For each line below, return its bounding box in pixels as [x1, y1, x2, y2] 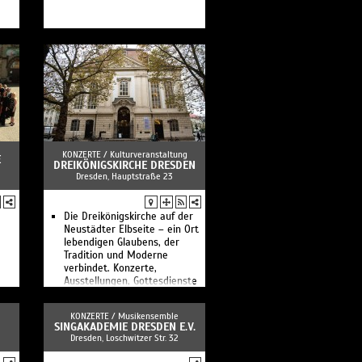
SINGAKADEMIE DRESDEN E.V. [53, 320, 196, 334]
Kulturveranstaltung [109, 149, 187, 160]
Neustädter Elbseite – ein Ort [64, 223, 199, 236]
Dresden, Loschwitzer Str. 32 [70, 332, 179, 343]
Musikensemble [118, 310, 179, 322]
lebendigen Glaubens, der [64, 236, 179, 249]
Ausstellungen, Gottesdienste [64, 275, 197, 288]
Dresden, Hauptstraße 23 [76, 170, 173, 182]
